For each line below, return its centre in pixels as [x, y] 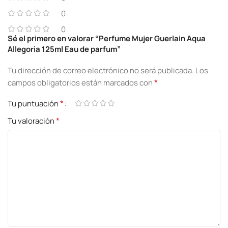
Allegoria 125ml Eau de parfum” [64, 49]
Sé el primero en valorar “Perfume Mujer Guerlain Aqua [107, 38]
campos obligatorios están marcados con [81, 82]
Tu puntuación [34, 103]
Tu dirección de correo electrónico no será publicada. [101, 70]
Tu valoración [32, 121]
